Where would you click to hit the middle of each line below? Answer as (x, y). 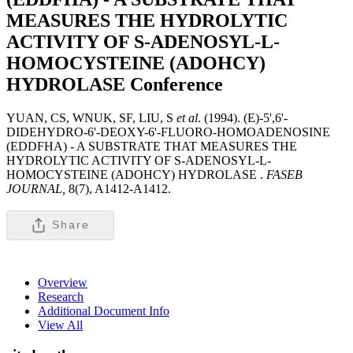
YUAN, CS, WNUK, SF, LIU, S (91, 117)
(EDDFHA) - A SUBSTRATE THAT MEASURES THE (152, 146)
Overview (63, 282)
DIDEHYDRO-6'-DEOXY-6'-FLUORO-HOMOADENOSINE (168, 132)
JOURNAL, (37, 188)
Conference (176, 84)
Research (61, 296)
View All (60, 325)
